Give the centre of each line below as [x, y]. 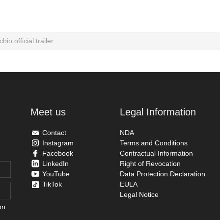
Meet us [48, 112]
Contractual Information [156, 153]
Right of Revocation [150, 163]
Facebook [58, 153]
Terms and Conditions [153, 143]
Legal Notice [139, 194]
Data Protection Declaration [162, 174]
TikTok [52, 184]
